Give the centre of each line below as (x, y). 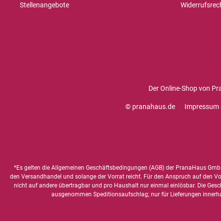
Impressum (202, 107)
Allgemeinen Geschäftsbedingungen (99, 168)
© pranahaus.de (150, 107)
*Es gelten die (32, 168)
